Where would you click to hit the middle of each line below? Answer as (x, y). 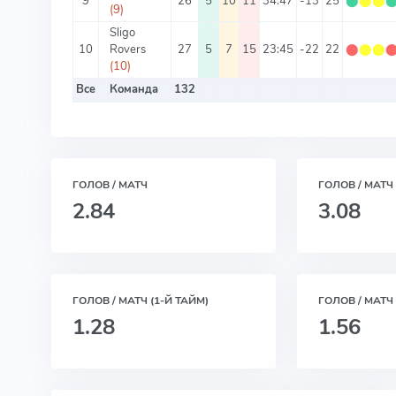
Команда (133, 90)
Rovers (127, 50)
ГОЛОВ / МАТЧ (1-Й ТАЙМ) (140, 301)
